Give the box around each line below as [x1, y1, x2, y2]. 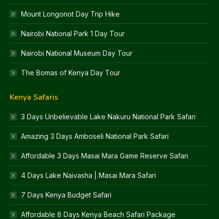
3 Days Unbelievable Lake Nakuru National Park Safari [21, 112, 196, 121]
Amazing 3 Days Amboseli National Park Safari [21, 131, 169, 140]
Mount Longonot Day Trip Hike [21, 9, 120, 18]
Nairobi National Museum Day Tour [21, 48, 132, 57]
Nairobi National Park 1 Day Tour [21, 29, 125, 38]
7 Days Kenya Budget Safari [21, 190, 111, 199]
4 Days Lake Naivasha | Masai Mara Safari [21, 171, 156, 179]
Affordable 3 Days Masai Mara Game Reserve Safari [21, 151, 188, 160]
